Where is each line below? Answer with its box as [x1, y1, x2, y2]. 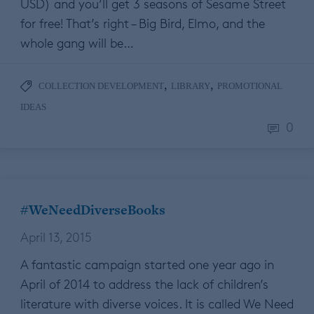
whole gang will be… [20, 35, 134, 51]
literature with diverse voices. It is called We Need [20, 296, 294, 312]
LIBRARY [171, 81, 210, 92]
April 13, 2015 [20, 229, 92, 245]
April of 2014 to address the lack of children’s [20, 276, 268, 292]
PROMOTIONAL [217, 81, 282, 92]
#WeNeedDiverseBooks [20, 200, 165, 220]
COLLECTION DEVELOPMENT [39, 81, 164, 92]
